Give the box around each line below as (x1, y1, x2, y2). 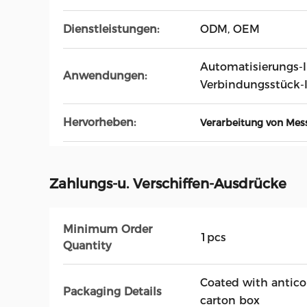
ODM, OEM (200, 23, 260, 36)
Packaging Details (63, 285, 162, 298)
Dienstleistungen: (63, 23, 159, 36)
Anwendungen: (63, 69, 147, 82)
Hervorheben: (63, 116, 136, 129)
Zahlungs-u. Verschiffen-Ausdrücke (49, 175, 286, 192)
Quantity (63, 239, 112, 252)
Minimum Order (63, 223, 152, 236)
